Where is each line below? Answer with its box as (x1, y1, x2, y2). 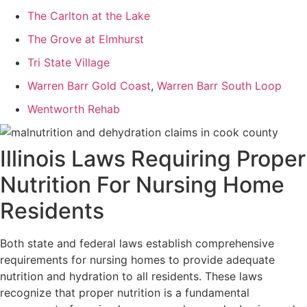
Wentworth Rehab (27, 102, 120, 116)
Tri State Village (27, 56, 110, 70)
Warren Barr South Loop (153, 79, 282, 93)
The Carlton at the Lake (27, 9, 150, 23)
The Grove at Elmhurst (27, 32, 144, 47)
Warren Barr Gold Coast (27, 79, 151, 93)
